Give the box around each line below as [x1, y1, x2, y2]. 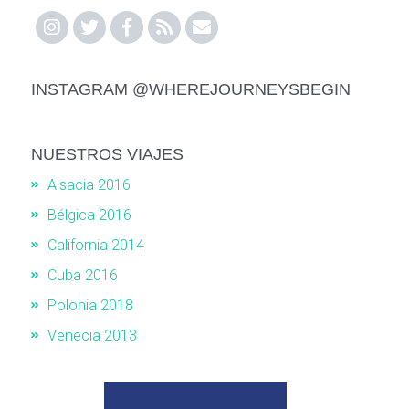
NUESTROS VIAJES [31, 145, 184, 163]
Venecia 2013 [47, 327, 137, 344]
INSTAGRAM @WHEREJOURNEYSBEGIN [31, 80, 351, 99]
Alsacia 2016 [47, 176, 131, 194]
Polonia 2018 [47, 297, 133, 314]
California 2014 [47, 236, 144, 254]
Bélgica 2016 [47, 206, 131, 224]
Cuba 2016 [47, 267, 118, 284]
